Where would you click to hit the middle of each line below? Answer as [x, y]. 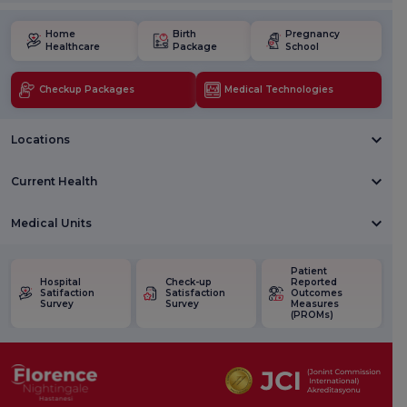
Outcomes [317, 293]
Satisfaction [195, 293]
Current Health [54, 182]
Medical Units [51, 223]
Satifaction [67, 293]
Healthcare [73, 47]
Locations [40, 140]
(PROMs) [312, 315]
